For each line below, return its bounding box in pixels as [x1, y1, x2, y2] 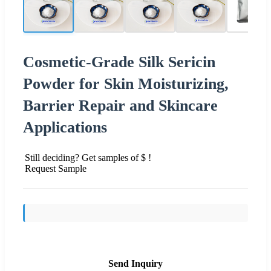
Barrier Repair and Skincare [23, 96, 218, 114]
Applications [23, 118, 107, 136]
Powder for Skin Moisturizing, [23, 74, 229, 93]
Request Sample [25, 163, 87, 174]
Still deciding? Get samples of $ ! [25, 152, 151, 163]
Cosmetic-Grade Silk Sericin [23, 53, 215, 71]
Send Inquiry [108, 258, 163, 269]
